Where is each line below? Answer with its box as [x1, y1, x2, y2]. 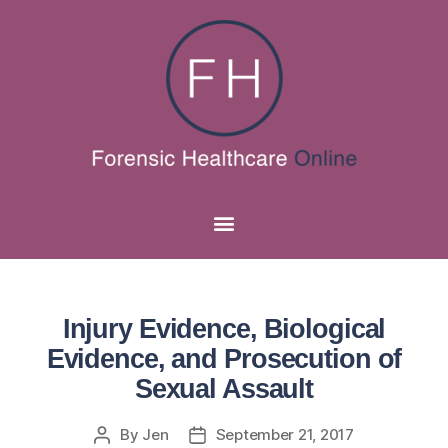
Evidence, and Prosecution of [46, 344, 402, 374]
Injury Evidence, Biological [62, 314, 386, 344]
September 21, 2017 [215, 425, 354, 444]
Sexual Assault [134, 374, 314, 404]
